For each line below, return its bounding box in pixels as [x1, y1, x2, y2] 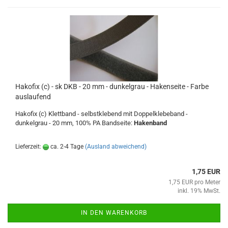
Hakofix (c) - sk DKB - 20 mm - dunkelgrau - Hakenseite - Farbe [15, 82, 209, 91]
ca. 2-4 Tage [49, 143, 83, 150]
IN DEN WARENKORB [81, 209, 147, 216]
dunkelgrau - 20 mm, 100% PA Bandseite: [15, 119, 134, 127]
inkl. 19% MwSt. [178, 187, 220, 194]
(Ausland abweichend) [85, 143, 147, 150]
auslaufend [15, 93, 51, 101]
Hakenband [134, 119, 167, 127]
